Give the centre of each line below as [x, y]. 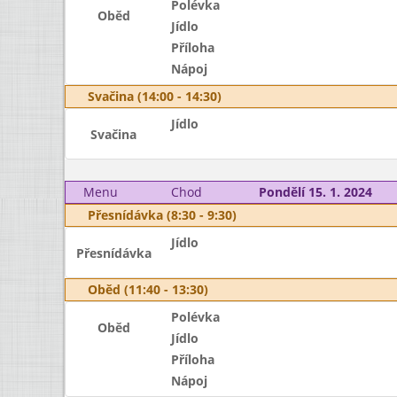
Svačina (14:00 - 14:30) [155, 96]
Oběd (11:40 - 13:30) [148, 289]
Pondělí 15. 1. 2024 [315, 192]
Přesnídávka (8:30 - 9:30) [162, 215]
